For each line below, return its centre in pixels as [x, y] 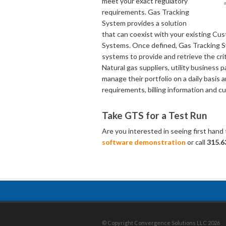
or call [196, 142]
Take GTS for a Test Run [154, 115]
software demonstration [144, 142]
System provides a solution [144, 23]
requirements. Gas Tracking [146, 12]
